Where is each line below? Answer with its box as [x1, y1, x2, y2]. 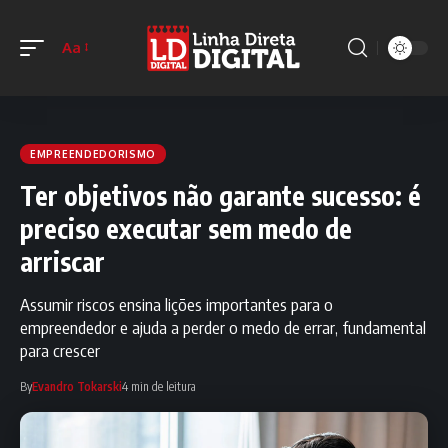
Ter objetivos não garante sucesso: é [20, 178, 421, 212]
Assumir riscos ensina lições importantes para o [20, 292, 333, 315]
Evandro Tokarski [32, 378, 122, 394]
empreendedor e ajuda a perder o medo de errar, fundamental [20, 315, 426, 338]
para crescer [20, 338, 100, 361]
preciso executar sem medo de [20, 211, 352, 245]
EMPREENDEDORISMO [30, 147, 157, 160]
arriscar [20, 244, 105, 278]
